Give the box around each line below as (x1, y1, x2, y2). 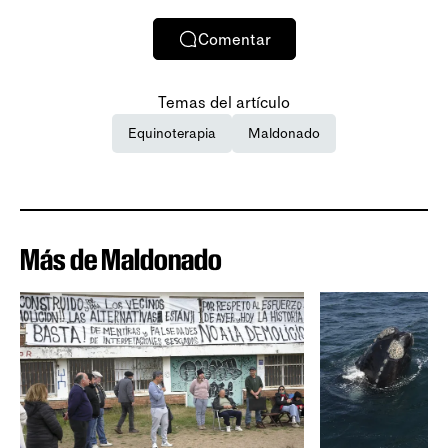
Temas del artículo (158, 93, 290, 113)
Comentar (197, 29, 271, 49)
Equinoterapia (128, 125, 216, 143)
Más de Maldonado (20, 242, 222, 278)
